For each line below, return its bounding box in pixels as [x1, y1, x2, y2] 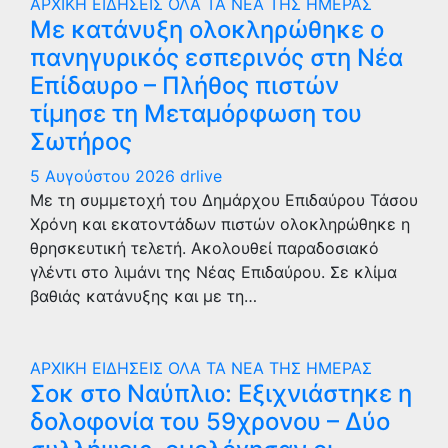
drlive [180, 166, 222, 186]
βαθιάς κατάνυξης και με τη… [30, 286, 257, 306]
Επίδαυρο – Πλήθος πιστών [30, 71, 339, 100]
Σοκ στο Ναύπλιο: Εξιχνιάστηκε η [30, 379, 412, 408]
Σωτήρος [30, 127, 132, 156]
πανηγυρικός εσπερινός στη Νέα [30, 43, 403, 72]
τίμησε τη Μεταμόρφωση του [30, 99, 362, 128]
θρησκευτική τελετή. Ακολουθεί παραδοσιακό [30, 238, 379, 258]
